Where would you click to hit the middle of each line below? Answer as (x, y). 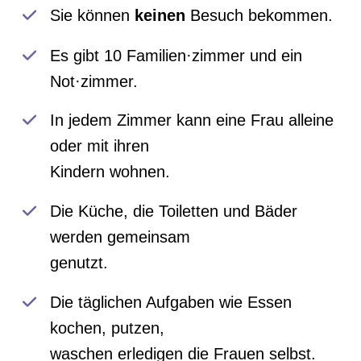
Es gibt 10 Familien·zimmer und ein (176, 55)
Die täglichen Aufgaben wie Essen (171, 302)
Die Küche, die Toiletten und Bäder (174, 212)
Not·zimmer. (94, 81)
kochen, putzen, (108, 328)
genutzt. (79, 263)
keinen (160, 16)
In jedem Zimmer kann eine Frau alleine (192, 120)
